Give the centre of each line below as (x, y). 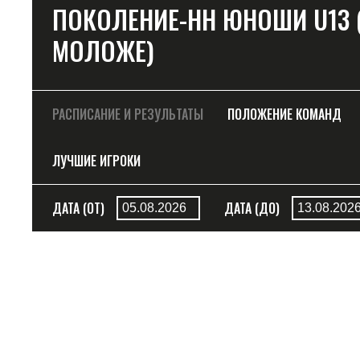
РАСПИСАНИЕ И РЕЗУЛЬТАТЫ (128, 114)
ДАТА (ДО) (252, 208)
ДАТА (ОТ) (78, 208)
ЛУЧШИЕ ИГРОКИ (96, 161)
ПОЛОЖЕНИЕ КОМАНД (284, 114)
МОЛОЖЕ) (103, 50)
